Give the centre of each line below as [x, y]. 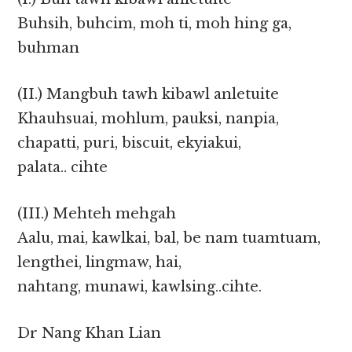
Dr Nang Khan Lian [90, 334]
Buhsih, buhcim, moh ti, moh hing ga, [155, 24]
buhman [49, 48]
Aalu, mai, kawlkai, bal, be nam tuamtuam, [169, 238]
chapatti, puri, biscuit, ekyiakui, [130, 143]
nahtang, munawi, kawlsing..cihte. [140, 287]
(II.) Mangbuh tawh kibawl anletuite [148, 95]
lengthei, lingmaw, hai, [100, 263]
